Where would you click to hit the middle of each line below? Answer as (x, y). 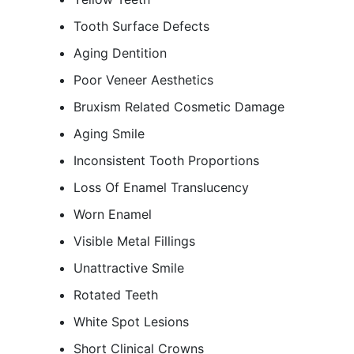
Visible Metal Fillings (134, 241)
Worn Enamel (113, 214)
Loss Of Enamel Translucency (161, 187)
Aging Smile (109, 134)
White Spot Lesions (131, 322)
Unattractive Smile (129, 268)
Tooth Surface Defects (141, 26)
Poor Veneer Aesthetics (143, 80)
